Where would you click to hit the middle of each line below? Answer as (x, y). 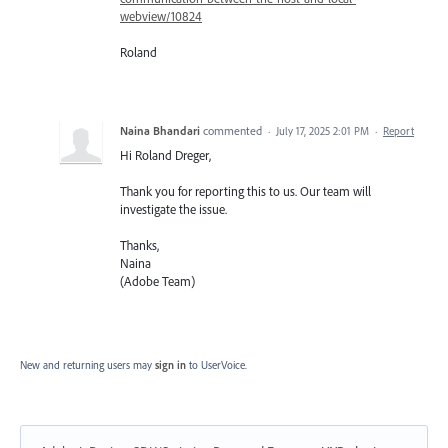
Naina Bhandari (160, 130)
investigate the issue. (173, 208)
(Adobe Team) (157, 281)
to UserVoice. (218, 365)
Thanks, (139, 245)
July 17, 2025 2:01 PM (322, 130)
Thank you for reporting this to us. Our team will (245, 190)
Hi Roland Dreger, (165, 154)
